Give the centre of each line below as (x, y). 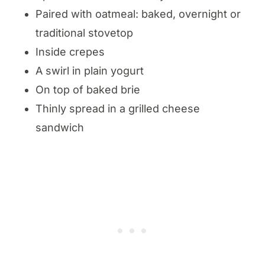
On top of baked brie (88, 89)
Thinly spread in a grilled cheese (118, 108)
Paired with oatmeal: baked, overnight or (138, 14)
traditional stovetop (84, 33)
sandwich (60, 127)
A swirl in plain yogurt (90, 70)
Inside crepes (70, 51)
